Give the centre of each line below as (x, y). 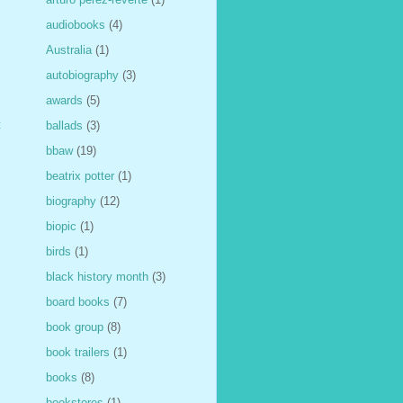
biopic (61, 226)
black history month (97, 276)
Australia (69, 49)
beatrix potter (80, 175)
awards (64, 100)
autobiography (82, 75)
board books (78, 301)
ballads (64, 125)
